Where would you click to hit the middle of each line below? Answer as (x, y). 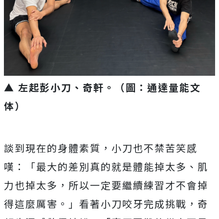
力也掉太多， (36, 185)
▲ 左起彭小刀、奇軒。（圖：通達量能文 (102, 88)
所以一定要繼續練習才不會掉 (138, 185)
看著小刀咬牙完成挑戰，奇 (144, 204)
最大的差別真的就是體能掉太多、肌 (122, 167)
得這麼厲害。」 (42, 204)
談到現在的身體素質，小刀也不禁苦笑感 (101, 148)
